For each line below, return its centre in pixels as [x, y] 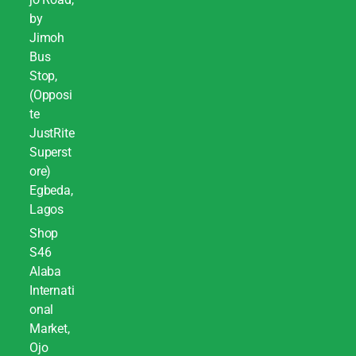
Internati [52, 291]
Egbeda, [51, 191]
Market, [49, 329]
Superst [50, 153]
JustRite [52, 133]
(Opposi [50, 95]
